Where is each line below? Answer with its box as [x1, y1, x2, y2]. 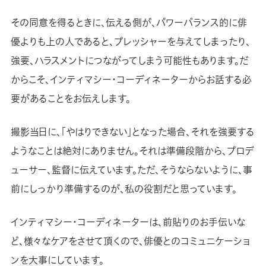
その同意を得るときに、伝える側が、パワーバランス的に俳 [10, 15, 247, 30]
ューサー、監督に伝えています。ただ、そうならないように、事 [10, 162, 252, 177]
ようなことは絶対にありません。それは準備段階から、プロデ [10, 143, 254, 158]
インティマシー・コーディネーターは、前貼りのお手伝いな [10, 214, 245, 229]
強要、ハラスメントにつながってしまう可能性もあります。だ [10, 53, 248, 68]
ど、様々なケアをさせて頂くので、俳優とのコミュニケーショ [10, 233, 251, 248]
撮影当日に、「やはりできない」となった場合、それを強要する [10, 124, 255, 139]
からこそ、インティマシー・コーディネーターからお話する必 [10, 72, 252, 87]
